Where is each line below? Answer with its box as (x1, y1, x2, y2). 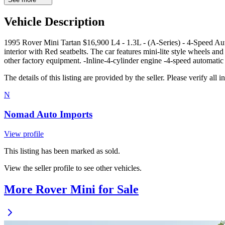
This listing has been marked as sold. (4, 146, 120, 155)
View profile (4, 129, 44, 138)
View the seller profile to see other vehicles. (4, 163, 142, 172)
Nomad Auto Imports (4, 109, 92, 120)
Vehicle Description (4, 15, 104, 28)
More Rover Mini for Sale (4, 182, 139, 196)
